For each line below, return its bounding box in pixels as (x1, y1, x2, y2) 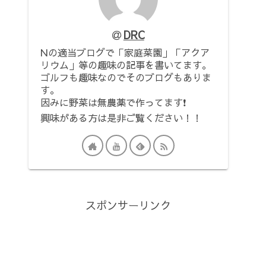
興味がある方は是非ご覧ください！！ (40, 111, 202, 125)
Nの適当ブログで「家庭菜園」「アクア (40, 46, 210, 59)
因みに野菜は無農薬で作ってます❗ (40, 96, 186, 109)
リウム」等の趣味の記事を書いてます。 (40, 58, 211, 72)
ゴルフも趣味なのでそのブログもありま (40, 71, 211, 84)
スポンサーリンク (85, 198, 171, 213)
